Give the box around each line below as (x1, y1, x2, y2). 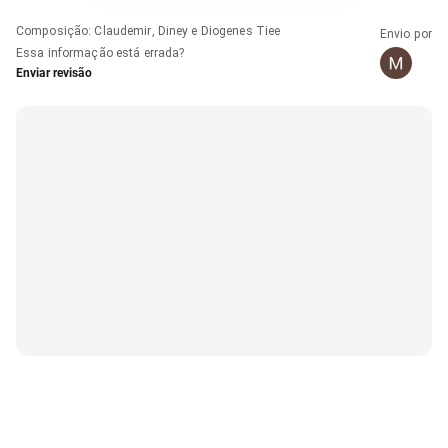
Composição (16, 23, 89, 38)
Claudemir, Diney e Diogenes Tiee (94, 23, 281, 38)
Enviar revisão (16, 65, 92, 80)
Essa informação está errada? (16, 45, 185, 60)
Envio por (379, 26, 432, 41)
